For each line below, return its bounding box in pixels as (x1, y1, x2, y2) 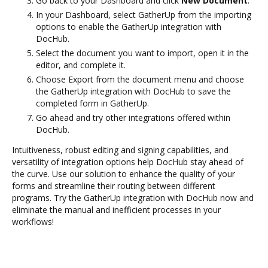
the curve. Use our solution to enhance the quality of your (12, 167, 235, 179)
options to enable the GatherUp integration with (36, 20, 221, 32)
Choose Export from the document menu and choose (36, 73, 244, 85)
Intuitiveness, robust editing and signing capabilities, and (12, 144, 229, 156)
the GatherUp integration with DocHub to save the (36, 85, 231, 97)
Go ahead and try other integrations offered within (36, 111, 230, 123)
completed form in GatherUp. (36, 97, 149, 109)
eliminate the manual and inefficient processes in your (12, 203, 221, 215)
